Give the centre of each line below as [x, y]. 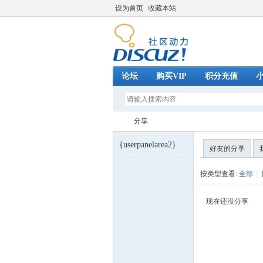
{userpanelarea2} [148, 145]
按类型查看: [220, 174]
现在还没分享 [227, 201]
